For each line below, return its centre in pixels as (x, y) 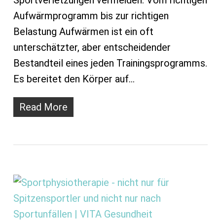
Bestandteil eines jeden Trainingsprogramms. (110, 63)
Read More (43, 107)
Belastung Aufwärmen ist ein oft (83, 32)
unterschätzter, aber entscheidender (92, 48)
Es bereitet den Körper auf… (74, 79)
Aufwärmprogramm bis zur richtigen (91, 16)
